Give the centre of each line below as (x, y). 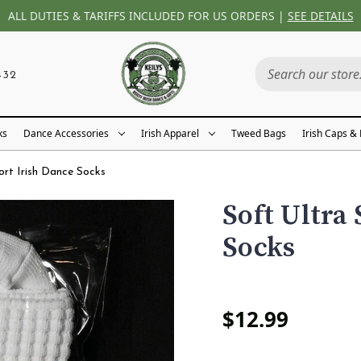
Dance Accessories (66, 134)
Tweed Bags (258, 134)
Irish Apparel (170, 134)
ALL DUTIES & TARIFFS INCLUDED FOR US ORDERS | (147, 15)
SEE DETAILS (320, 15)
